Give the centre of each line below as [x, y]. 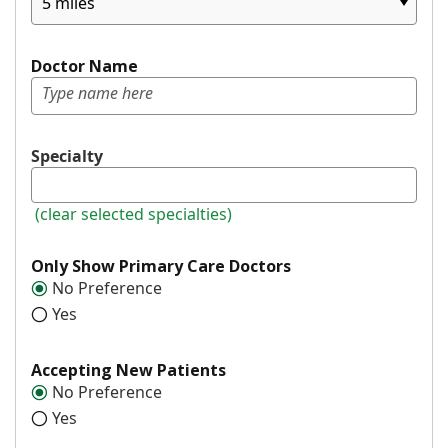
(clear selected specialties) [133, 213]
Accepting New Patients [128, 369]
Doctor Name [84, 65]
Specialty [67, 155]
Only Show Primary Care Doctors [161, 265]
